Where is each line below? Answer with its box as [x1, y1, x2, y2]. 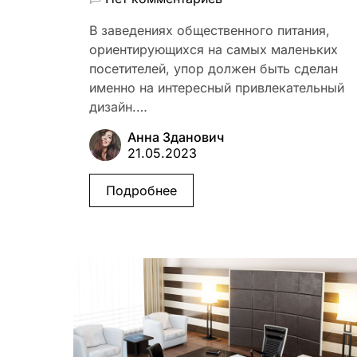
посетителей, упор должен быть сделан [89, 61, 338, 77]
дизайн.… [89, 99, 147, 116]
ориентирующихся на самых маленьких [89, 41, 338, 58]
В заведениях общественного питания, [89, 22, 330, 39]
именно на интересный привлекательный [89, 80, 344, 96]
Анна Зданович [127, 129, 224, 146]
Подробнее [106, 182, 177, 199]
